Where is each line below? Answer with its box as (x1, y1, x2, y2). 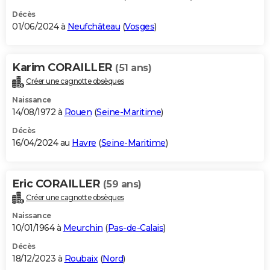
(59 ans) (102, 178, 142, 190)
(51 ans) (115, 61, 151, 74)
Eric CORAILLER (12, 177, 103, 190)
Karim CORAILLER (12, 60, 115, 74)
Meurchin (63, 222, 103, 234)
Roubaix (64, 253, 98, 265)
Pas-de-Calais (107, 222, 163, 234)
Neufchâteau (67, 20, 120, 32)
